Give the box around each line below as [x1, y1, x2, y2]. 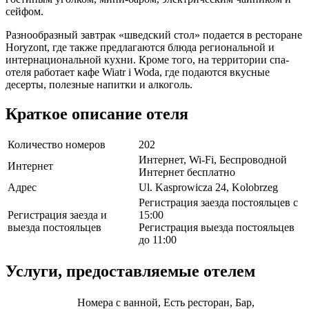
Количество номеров [8, 139, 106, 151]
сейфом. [6, 5, 43, 17]
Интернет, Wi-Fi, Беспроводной [139, 154, 287, 166]
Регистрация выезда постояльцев [139, 221, 295, 234]
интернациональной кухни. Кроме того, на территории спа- [6, 53, 289, 66]
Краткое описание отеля [6, 104, 188, 123]
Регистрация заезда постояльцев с [139, 197, 298, 209]
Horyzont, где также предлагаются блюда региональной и [6, 41, 275, 53]
